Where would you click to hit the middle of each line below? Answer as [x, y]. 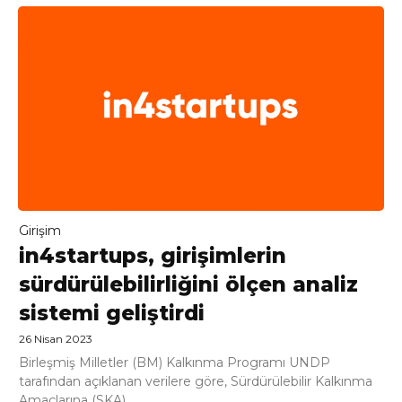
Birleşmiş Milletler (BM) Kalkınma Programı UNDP [175, 363]
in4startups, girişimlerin [153, 256]
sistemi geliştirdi [112, 314]
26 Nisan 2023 [56, 339]
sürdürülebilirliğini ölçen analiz [188, 285]
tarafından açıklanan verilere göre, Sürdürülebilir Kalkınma [196, 382]
